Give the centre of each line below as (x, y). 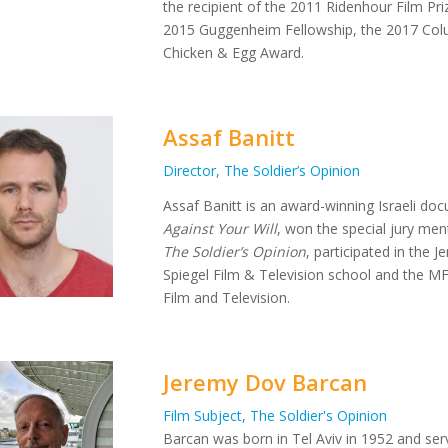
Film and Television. (227, 297)
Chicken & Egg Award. (234, 53)
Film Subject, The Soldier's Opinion (275, 415)
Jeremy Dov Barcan (265, 381)
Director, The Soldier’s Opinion (262, 170)
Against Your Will (220, 228)
